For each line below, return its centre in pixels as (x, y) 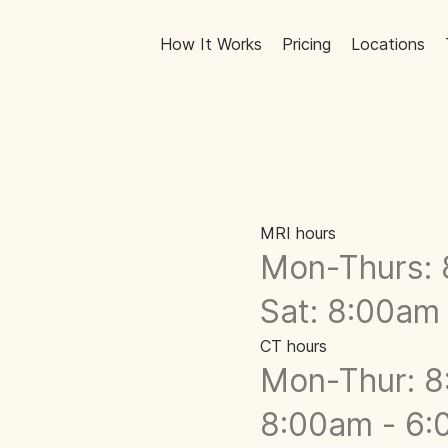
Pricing (307, 43)
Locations (388, 43)
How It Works (211, 43)
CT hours (293, 346)
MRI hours (298, 233)
